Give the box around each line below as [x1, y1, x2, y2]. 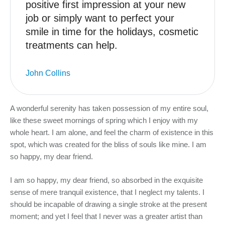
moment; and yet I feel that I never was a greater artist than [10, 211, 202, 220]
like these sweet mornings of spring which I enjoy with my [10, 116, 198, 125]
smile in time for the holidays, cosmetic [26, 26, 198, 38]
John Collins [26, 69, 70, 78]
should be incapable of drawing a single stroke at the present [10, 199, 207, 208]
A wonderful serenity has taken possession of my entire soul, [10, 104, 208, 113]
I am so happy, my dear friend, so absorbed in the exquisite [10, 175, 203, 184]
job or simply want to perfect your [26, 13, 174, 24]
